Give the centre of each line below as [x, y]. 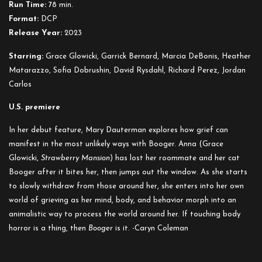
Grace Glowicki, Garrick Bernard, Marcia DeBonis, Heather [147, 56]
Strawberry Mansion [75, 158]
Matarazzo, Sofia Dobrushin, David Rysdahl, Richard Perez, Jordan [127, 70]
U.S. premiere [35, 107]
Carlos [20, 85]
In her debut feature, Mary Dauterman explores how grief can [118, 130]
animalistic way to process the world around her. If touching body [125, 214]
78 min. [60, 5]
